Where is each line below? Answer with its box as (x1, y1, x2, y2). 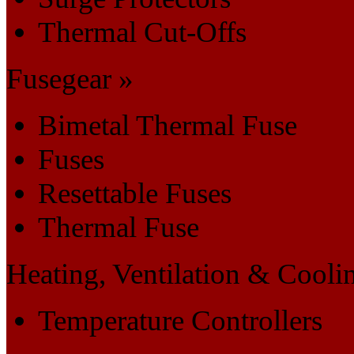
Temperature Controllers (38, 303, 322, 337)
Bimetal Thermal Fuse (38, 108, 297, 141)
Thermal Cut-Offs (38, 15, 247, 48)
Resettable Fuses (38, 176, 232, 209)
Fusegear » (6, 62, 134, 95)
